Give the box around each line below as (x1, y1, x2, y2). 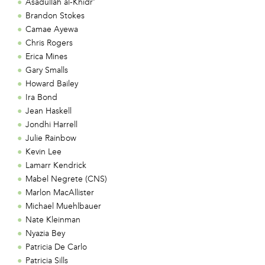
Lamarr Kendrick (25, 160, 87, 170)
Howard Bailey (25, 78, 79, 89)
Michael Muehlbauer (25, 201, 102, 211)
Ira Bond (25, 92, 58, 102)
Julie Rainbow (25, 132, 77, 143)
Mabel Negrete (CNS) (25, 173, 108, 184)
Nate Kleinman (25, 214, 81, 225)
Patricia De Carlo (25, 241, 88, 252)
